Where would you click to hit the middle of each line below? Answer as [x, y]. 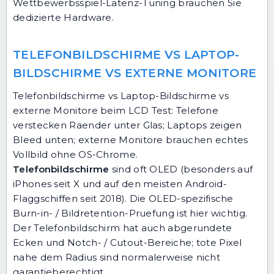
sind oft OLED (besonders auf [181, 169]
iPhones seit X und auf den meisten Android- [120, 184]
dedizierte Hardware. [64, 18]
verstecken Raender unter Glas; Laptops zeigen [128, 125]
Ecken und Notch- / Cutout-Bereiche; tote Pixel [128, 243]
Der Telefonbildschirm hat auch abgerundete [123, 228]
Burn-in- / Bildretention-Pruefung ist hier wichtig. [130, 213]
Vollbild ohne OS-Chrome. [76, 155]
